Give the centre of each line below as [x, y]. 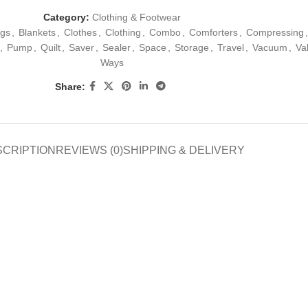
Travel [231, 48]
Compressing [275, 33]
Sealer [117, 48]
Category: [66, 18]
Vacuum [270, 48]
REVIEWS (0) [89, 151]
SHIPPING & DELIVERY [184, 151]
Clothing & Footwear [136, 18]
